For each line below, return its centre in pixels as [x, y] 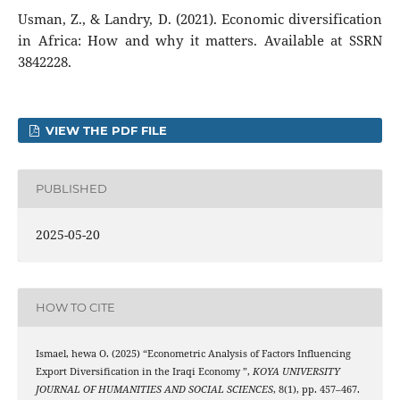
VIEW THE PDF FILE [105, 130]
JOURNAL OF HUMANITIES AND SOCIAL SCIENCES [154, 389]
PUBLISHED [71, 189]
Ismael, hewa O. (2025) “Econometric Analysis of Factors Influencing [193, 353]
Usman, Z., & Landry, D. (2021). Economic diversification [200, 19]
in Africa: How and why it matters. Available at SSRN [200, 40]
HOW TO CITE [75, 308]
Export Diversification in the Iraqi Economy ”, [144, 371]
